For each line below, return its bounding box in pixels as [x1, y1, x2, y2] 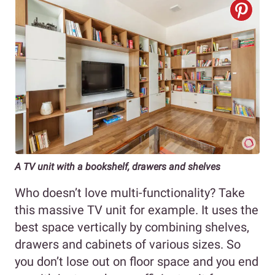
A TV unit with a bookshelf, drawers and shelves [15, 161, 220, 173]
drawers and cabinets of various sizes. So [15, 237, 241, 252]
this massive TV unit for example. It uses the [15, 203, 258, 218]
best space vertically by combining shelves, [15, 220, 249, 235]
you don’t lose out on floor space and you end [15, 254, 258, 269]
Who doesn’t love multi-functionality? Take [15, 185, 245, 201]
